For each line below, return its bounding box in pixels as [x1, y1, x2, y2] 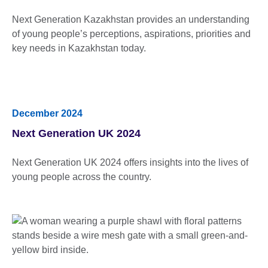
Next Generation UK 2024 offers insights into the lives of [12, 157, 248, 167]
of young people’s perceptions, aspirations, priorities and [12, 28, 251, 39]
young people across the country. [12, 171, 151, 182]
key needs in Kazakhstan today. [12, 42, 146, 53]
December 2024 [12, 108, 83, 118]
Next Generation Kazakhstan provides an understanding [12, 14, 249, 25]
